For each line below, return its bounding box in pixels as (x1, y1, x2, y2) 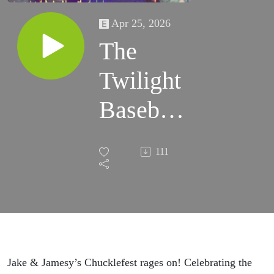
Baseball (99, 96, 184, 124)
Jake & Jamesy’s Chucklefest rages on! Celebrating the (7, 256, 252, 269)
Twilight (99, 67, 181, 95)
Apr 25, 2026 (111, 17, 171, 30)
